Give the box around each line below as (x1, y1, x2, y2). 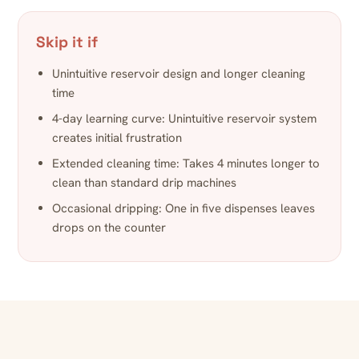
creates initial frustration (52, 130, 182, 147)
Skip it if (36, 32, 98, 53)
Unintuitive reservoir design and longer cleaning (52, 66, 305, 83)
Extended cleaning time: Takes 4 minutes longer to (52, 155, 320, 172)
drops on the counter (52, 220, 166, 236)
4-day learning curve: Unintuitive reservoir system (52, 111, 317, 127)
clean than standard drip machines (52, 175, 236, 192)
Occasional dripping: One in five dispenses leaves (52, 200, 315, 217)
